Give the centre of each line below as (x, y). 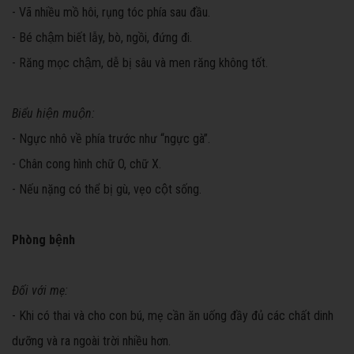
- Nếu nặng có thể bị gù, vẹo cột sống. (107, 189)
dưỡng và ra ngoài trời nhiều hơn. (91, 341)
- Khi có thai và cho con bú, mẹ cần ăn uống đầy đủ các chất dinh (173, 315)
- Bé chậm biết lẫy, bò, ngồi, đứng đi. (102, 37)
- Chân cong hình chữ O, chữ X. (87, 164)
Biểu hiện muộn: (53, 113)
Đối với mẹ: (40, 290)
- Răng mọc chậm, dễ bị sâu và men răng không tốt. (140, 62)
